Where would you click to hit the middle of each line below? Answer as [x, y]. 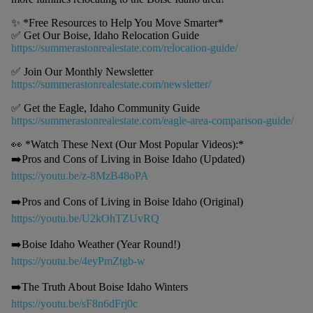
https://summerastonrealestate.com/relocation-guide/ [124, 48]
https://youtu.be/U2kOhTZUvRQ [85, 219]
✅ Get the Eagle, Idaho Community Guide [105, 108]
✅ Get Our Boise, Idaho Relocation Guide [105, 36]
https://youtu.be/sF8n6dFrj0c [74, 304]
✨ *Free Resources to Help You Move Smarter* [117, 23]
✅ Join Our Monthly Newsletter [82, 72]
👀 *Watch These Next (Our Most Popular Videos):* [127, 145]
